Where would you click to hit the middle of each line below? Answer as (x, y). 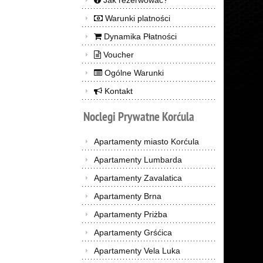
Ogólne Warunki (133, 73)
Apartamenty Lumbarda (138, 160)
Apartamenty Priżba (131, 214)
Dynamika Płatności (139, 36)
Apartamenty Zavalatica (138, 178)
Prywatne (139, 117)
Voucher (117, 55)
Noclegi (100, 117)
